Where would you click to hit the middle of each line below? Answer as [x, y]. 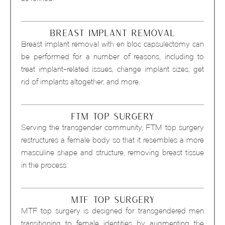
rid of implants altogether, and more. [81, 82]
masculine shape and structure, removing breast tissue [113, 153]
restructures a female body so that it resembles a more [113, 140]
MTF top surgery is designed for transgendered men [113, 211]
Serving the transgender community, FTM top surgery [113, 128]
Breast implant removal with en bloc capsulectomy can [113, 44]
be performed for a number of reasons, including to [113, 57]
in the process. [44, 165]
